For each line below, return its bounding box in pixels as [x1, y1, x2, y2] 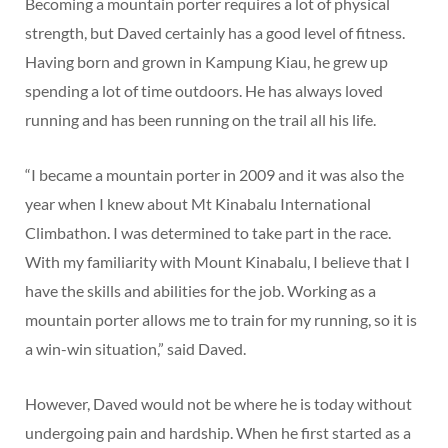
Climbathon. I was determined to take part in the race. [25, 223, 391, 243]
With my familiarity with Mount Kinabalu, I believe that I [25, 252, 410, 272]
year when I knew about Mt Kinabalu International [25, 194, 371, 214]
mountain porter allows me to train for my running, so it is [25, 310, 417, 330]
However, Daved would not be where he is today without [25, 394, 412, 414]
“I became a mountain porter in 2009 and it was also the [25, 165, 404, 185]
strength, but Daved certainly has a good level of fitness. [25, 23, 405, 43]
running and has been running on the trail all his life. [25, 110, 376, 130]
